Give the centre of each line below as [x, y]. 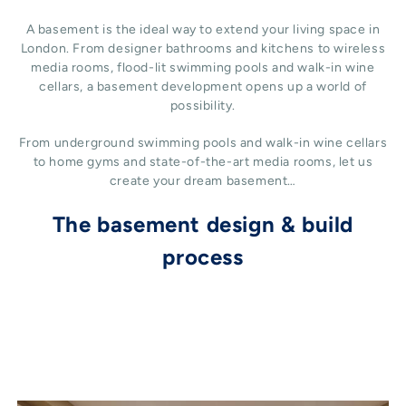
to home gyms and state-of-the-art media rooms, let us [203, 162]
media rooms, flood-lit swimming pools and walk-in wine [203, 68]
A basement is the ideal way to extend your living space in [203, 30]
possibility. [203, 106]
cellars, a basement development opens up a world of [203, 87]
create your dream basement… [203, 181]
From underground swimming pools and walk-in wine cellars [203, 143]
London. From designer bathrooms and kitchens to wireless [203, 49]
